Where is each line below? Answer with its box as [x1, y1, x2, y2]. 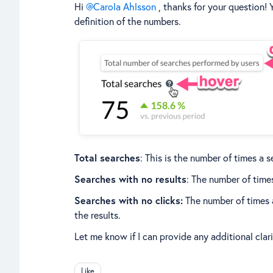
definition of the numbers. [74, 14, 183, 27]
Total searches [74, 151, 140, 164]
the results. [74, 208, 123, 221]
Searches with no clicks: [74, 193, 183, 207]
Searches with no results [74, 172, 186, 185]
